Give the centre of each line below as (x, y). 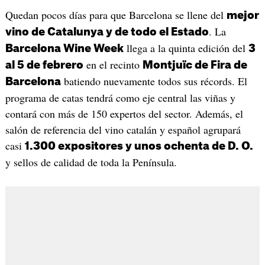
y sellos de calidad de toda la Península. (91, 162)
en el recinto (113, 65)
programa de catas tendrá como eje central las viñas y (120, 98)
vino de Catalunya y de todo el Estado (107, 32)
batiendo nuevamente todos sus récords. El (154, 81)
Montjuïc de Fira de (195, 65)
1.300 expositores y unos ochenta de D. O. (139, 146)
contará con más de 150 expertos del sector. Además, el (124, 114)
